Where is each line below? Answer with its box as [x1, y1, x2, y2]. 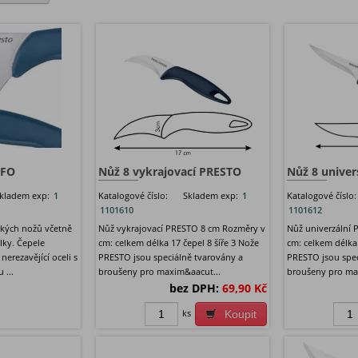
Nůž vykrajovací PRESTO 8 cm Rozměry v [97, 222, 265, 235]
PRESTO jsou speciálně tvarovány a [97, 251, 243, 264]
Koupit [225, 308, 257, 321]
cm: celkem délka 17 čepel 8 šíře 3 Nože [97, 237, 259, 249]
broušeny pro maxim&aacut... [97, 265, 221, 278]
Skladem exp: [182, 189, 238, 202]
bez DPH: [169, 280, 220, 296]
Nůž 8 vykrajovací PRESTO [97, 164, 241, 180]
